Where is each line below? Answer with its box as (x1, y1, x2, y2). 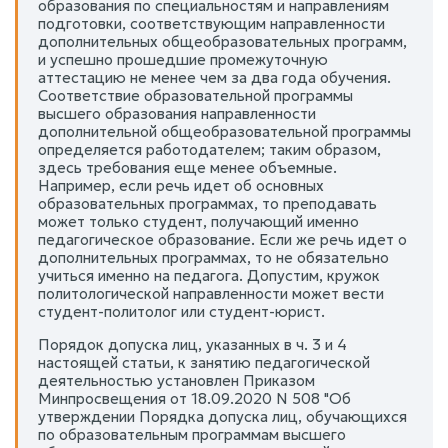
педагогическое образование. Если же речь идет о (38, 229, 407, 249)
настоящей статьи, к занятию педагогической (38, 352, 370, 372)
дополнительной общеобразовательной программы (38, 121, 411, 141)
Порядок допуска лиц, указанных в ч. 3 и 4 (38, 334, 347, 354)
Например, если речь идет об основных (38, 175, 324, 195)
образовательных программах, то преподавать (38, 193, 377, 213)
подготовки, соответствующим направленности (38, 13, 385, 33)
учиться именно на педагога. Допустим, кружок (38, 265, 380, 285)
